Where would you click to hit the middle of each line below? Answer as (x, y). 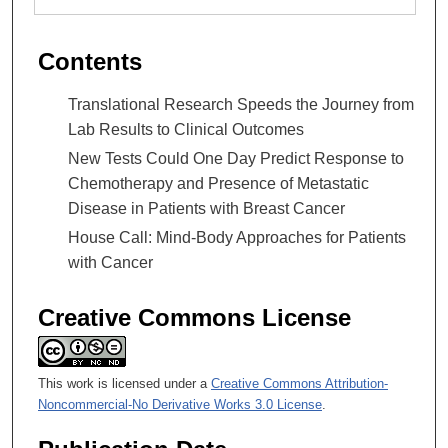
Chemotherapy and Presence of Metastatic (218, 183)
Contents (90, 61)
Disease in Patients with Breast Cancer (206, 208)
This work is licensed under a (124, 383)
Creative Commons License (194, 317)
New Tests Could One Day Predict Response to (236, 158)
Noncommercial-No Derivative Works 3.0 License (180, 404)
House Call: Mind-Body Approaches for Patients (237, 237)
